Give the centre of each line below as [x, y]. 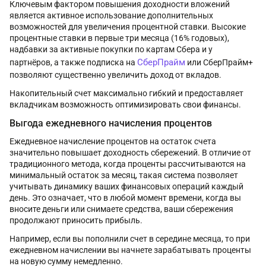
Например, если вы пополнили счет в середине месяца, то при [130, 239]
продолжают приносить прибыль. [76, 221]
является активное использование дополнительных [111, 16]
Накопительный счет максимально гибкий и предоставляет [126, 94]
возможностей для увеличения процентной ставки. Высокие [128, 27]
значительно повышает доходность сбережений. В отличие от [130, 153]
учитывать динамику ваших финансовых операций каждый [126, 187]
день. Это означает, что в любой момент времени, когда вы [125, 198]
